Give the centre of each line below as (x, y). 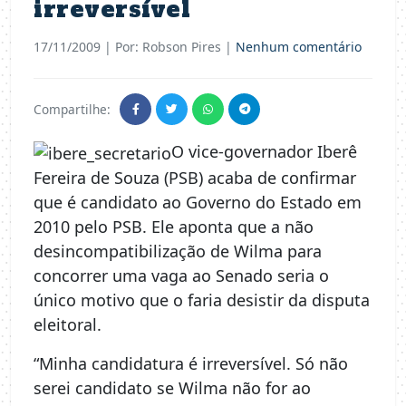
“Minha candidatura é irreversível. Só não (191, 363)
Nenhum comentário (299, 47)
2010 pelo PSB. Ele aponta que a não (174, 226)
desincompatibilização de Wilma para (178, 251)
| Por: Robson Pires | (168, 47)
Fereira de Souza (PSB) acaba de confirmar (195, 177)
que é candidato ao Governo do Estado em (198, 202)
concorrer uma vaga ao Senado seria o (181, 275)
